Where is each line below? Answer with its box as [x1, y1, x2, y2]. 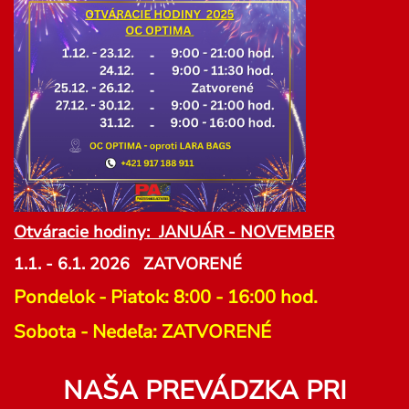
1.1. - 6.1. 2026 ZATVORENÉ [14, 253, 246, 276]
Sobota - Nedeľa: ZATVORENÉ [14, 320, 271, 345]
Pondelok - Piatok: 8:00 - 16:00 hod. [14, 285, 322, 310]
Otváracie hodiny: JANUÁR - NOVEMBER [14, 221, 334, 244]
